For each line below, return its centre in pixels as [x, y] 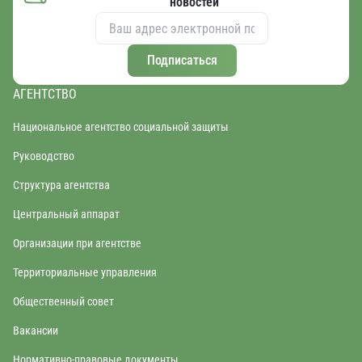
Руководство [44, 156]
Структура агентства [61, 185]
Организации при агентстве [77, 243]
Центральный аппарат [66, 214]
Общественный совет [63, 301]
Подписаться [182, 60]
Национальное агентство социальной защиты [121, 127]
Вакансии [36, 330]
